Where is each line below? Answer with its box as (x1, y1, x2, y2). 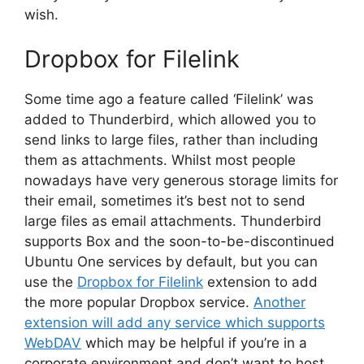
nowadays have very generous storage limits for (24, 172, 338, 189)
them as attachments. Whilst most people (24, 152, 296, 169)
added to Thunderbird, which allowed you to (24, 111, 316, 128)
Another (253, 294, 305, 311)
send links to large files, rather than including (24, 132, 318, 149)
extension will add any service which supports (24, 314, 325, 331)
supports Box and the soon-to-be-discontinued (24, 233, 335, 250)
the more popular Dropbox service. (24, 294, 253, 311)
